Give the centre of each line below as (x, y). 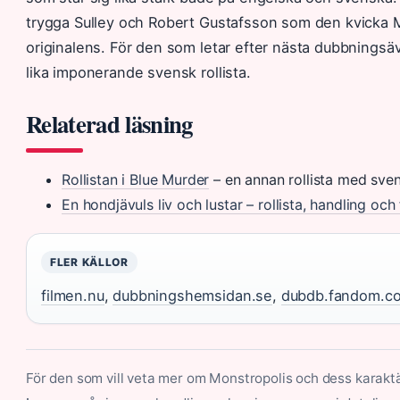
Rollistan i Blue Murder (136, 179)
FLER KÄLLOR (89, 262)
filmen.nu (73, 295)
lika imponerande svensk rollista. (138, 72)
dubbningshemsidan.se (193, 295)
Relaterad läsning (109, 123)
